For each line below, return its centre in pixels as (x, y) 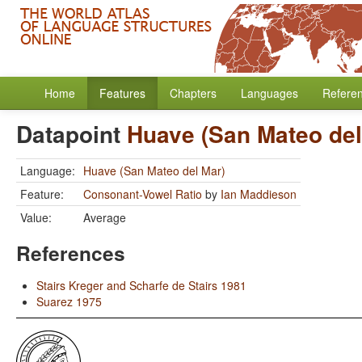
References (71, 253)
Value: (36, 217)
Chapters (193, 93)
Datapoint (72, 134)
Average (105, 217)
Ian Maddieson (259, 194)
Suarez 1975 (69, 301)
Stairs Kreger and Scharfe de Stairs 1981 (141, 285)
